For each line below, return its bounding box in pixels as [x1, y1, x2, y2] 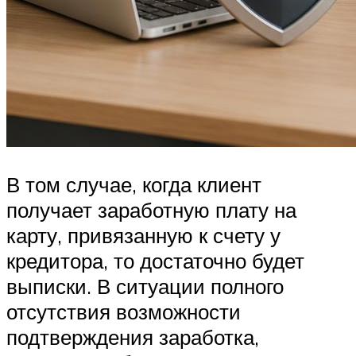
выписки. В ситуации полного [6, 273, 284, 300]
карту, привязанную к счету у [6, 222, 281, 249]
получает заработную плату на [6, 197, 296, 223]
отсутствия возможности [6, 299, 241, 325]
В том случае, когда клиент [6, 172, 261, 198]
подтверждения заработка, [6, 324, 259, 350]
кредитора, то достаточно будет [6, 248, 304, 274]
